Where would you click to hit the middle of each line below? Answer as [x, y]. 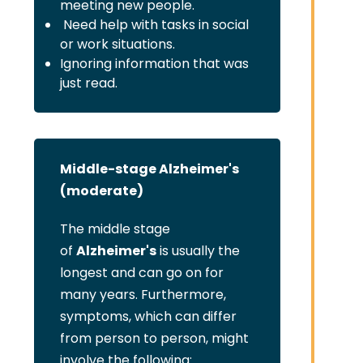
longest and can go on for [141, 273]
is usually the [198, 251]
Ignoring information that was [154, 64]
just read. [88, 83]
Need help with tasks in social [154, 25]
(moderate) [101, 191]
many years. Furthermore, [143, 295]
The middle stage [115, 229]
